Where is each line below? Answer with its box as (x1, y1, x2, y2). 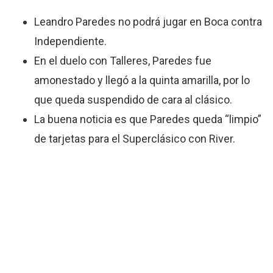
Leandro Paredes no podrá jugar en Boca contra (34, 15, 263, 28)
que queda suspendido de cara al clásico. (34, 93, 233, 106)
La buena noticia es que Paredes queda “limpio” (34, 112, 262, 126)
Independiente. (34, 34, 107, 48)
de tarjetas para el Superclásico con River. (34, 132, 236, 145)
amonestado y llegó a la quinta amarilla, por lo (34, 73, 250, 87)
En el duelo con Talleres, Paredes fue (34, 54, 212, 67)
